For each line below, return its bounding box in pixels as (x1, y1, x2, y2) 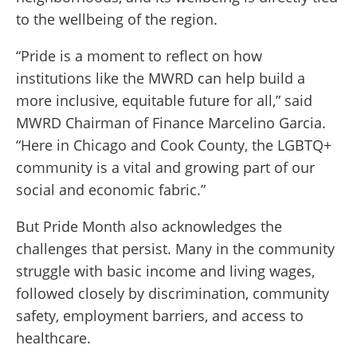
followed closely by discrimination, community (16, 284, 329, 304)
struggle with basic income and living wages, (16, 261, 315, 281)
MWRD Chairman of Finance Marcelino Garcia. (16, 113, 326, 133)
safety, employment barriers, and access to (16, 306, 304, 326)
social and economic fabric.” (16, 180, 206, 200)
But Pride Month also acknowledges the (16, 217, 282, 237)
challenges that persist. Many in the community (16, 239, 335, 259)
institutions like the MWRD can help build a (16, 69, 305, 88)
